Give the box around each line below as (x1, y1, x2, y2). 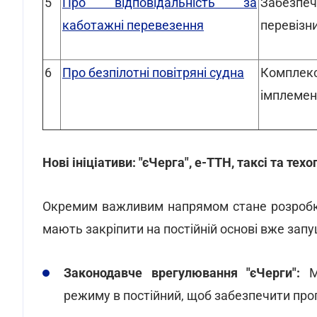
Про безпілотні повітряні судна (62, 65, 244, 80)
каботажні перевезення (62, 18, 204, 33)
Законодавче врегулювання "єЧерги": (64, 265, 300, 280)
